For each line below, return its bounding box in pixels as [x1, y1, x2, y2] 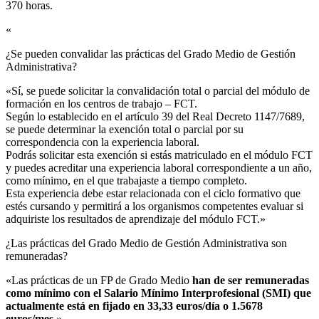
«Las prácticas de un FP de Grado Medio [6, 273, 192, 286]
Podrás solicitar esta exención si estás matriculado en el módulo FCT [6, 148, 313, 161]
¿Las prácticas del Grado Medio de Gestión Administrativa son [6, 236, 287, 249]
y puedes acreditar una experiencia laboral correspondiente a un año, [6, 161, 312, 174]
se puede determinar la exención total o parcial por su [6, 122, 244, 135]
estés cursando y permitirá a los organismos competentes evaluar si [6, 199, 303, 212]
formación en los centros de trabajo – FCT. [6, 97, 197, 110]
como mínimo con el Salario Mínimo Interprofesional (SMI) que [6, 286, 311, 299]
